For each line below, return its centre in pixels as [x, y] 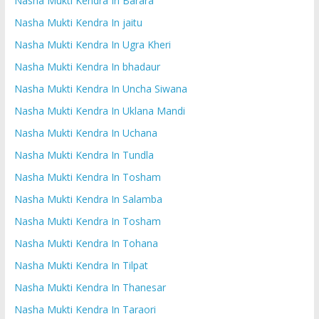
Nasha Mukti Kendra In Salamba [88, 199]
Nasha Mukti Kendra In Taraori [85, 309]
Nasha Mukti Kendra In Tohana [86, 243]
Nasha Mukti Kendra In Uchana [85, 132]
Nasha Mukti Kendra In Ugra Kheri [92, 44]
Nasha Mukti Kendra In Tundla [84, 155]
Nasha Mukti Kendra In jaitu [78, 22]
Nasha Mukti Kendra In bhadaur [87, 66]
